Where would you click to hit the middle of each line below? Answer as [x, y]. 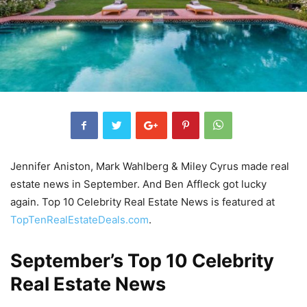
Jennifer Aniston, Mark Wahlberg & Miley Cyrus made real [150, 167]
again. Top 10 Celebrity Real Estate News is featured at [143, 202]
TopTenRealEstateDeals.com [79, 220]
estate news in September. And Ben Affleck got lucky [138, 184]
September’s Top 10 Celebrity [142, 261]
